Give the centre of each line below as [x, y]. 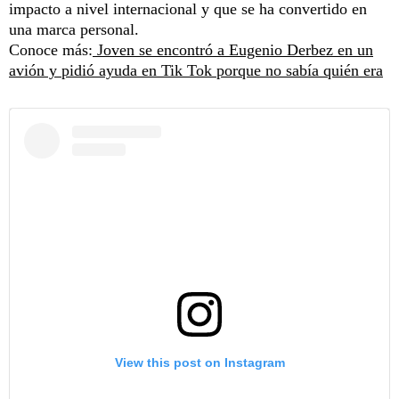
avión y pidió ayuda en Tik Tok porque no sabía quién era [196, 71]
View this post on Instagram [199, 363]
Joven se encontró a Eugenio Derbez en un [233, 50]
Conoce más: [51, 50]
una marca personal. [74, 30]
